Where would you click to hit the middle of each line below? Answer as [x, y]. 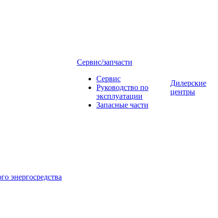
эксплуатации [119, 96]
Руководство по [122, 87]
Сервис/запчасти [105, 62]
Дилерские [188, 83]
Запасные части [122, 105]
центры [183, 92]
